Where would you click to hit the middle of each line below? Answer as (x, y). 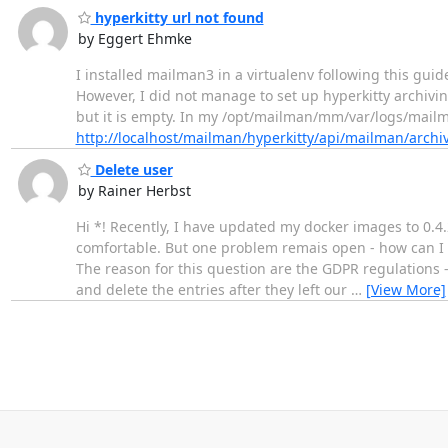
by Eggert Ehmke (134, 38)
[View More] (405, 290)
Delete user (131, 170)
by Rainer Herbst (134, 191)
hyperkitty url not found (177, 17)
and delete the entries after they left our (213, 290)
